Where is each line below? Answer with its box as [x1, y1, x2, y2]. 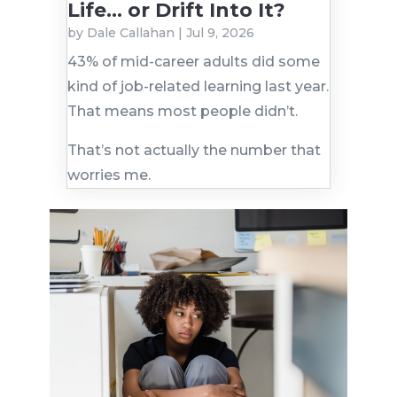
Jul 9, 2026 [185, 24, 254, 41]
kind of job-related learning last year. [66, 77, 329, 95]
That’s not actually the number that [66, 141, 321, 159]
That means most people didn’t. [66, 102, 298, 120]
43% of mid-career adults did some [66, 52, 320, 70]
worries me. [66, 166, 151, 183]
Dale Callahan [86, 24, 175, 41]
